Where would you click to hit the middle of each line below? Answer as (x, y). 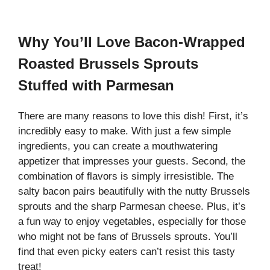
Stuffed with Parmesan (96, 86)
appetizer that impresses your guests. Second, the (132, 162)
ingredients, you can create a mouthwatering (118, 146)
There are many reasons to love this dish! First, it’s (133, 116)
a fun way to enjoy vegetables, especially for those (132, 222)
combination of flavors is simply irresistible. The (126, 177)
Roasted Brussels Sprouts (108, 64)
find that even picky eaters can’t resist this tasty (127, 252)
